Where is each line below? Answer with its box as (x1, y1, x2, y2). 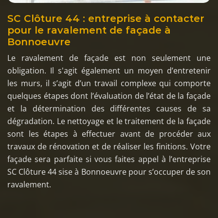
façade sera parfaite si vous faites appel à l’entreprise (7, 153, 211, 164)
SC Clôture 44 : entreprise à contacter (7, 12, 204, 24)
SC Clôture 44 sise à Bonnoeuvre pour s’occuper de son (7, 166, 211, 177)
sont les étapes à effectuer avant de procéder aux (7, 128, 211, 139)
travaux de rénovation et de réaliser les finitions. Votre (7, 141, 211, 152)
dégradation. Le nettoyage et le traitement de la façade (7, 115, 211, 127)
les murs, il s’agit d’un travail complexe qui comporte (7, 77, 211, 89)
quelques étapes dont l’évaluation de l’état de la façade (7, 90, 211, 101)
